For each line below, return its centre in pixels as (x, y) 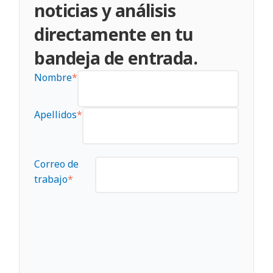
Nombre (53, 77)
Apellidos (56, 114)
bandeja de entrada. (116, 58)
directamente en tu (114, 34)
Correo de (57, 164)
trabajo (51, 179)
